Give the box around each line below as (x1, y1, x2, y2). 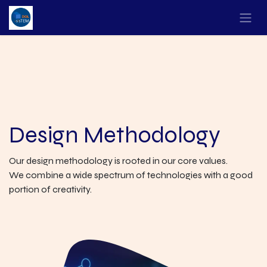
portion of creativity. (9, 184, 92, 195)
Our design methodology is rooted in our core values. (9, 155, 228, 166)
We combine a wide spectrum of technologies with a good (9, 169, 253, 181)
